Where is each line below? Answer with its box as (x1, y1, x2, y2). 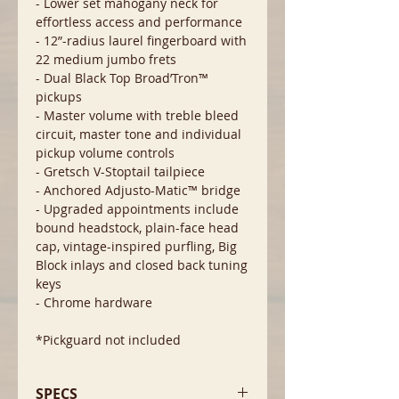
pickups (36, 88, 82, 105)
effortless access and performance (36, 13, 242, 30)
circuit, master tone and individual (36, 126, 241, 142)
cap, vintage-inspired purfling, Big (36, 238, 237, 255)
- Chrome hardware (36, 294, 152, 311)
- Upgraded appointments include (36, 200, 239, 217)
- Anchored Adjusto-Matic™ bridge (36, 182, 240, 199)
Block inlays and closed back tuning (36, 256, 248, 273)
